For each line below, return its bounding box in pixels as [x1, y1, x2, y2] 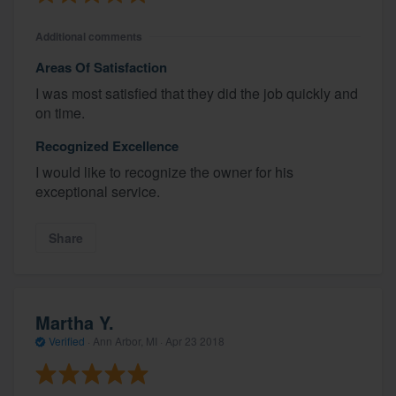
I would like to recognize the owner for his [35, 161, 293, 182]
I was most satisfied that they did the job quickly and [35, 82, 358, 103]
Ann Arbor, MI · [90, 333, 165, 349]
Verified [46, 333, 88, 349]
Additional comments [35, 27, 142, 44]
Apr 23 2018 [165, 333, 225, 349]
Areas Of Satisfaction [35, 57, 167, 77]
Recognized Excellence [35, 135, 179, 156]
